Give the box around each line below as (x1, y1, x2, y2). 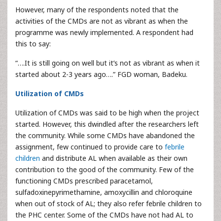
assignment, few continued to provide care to (15, 142, 165, 151)
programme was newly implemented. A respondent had (15, 28, 193, 37)
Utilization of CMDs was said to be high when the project (15, 108, 199, 117)
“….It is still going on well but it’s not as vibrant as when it (15, 58, 200, 68)
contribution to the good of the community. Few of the (15, 165, 194, 174)
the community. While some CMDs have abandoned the (15, 131, 195, 140)
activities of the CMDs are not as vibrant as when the (15, 16, 188, 26)
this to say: (15, 39, 51, 48)
